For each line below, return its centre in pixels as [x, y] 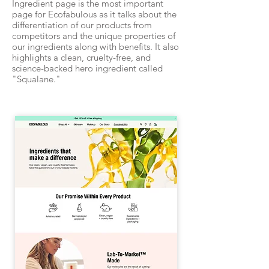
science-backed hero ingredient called [87, 68]
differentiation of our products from [82, 25]
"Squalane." [36, 79]
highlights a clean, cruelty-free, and [81, 57]
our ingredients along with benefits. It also [95, 47]
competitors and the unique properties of [94, 36]
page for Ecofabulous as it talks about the [94, 14]
